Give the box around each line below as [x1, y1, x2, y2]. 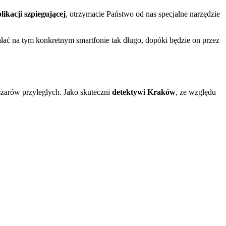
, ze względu [176, 87, 216, 96]
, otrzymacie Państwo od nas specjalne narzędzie [66, 9, 220, 18]
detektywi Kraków [112, 87, 176, 96]
